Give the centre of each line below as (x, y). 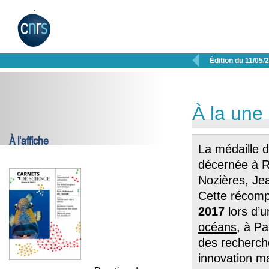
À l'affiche (29, 141)
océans (217, 227)
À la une (228, 113)
